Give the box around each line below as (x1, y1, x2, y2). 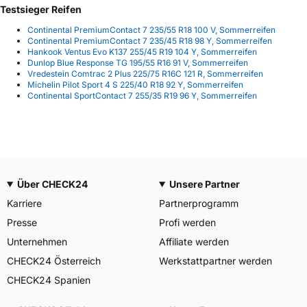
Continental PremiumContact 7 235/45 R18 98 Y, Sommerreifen (27, 35, 272, 46)
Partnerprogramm (159, 197, 238, 209)
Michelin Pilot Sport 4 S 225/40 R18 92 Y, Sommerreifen (27, 79, 243, 90)
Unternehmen (7, 236, 67, 247)
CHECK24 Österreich (7, 255, 101, 267)
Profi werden (159, 217, 216, 228)
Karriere (7, 197, 42, 209)
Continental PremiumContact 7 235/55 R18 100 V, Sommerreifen (27, 24, 275, 35)
